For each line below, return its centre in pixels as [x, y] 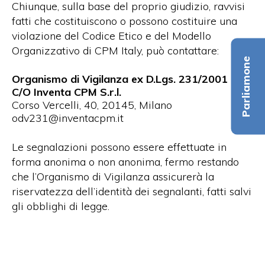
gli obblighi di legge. [61, 206]
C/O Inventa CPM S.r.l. [67, 92]
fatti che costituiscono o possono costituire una [125, 21]
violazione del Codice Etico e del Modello [112, 35]
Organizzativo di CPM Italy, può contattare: [115, 50]
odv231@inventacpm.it [68, 118]
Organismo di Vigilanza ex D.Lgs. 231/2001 [120, 79]
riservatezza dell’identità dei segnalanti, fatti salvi [132, 191]
